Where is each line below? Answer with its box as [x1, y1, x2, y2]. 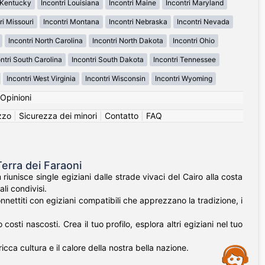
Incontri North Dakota [92, 36, 163, 46]
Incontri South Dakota [72, 55, 144, 64]
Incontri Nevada [177, 17, 230, 27]
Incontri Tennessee [153, 55, 216, 64]
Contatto [105, 111, 138, 121]
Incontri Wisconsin [85, 74, 146, 83]
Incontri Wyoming [155, 74, 212, 83]
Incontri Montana [43, 17, 99, 27]
